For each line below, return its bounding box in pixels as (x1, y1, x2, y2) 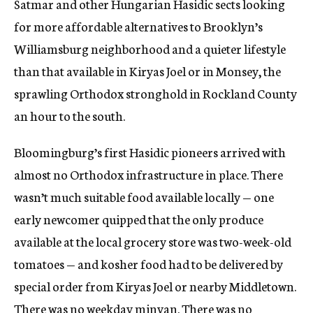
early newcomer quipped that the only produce (14, 210, 263, 228)
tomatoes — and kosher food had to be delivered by (14, 254, 283, 273)
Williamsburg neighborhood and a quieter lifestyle (14, 39, 286, 58)
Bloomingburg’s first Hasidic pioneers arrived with (14, 143, 286, 161)
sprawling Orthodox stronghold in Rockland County (14, 84, 297, 103)
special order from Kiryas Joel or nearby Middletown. (14, 277, 296, 296)
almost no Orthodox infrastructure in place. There (14, 165, 283, 184)
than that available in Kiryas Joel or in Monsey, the (14, 61, 281, 80)
